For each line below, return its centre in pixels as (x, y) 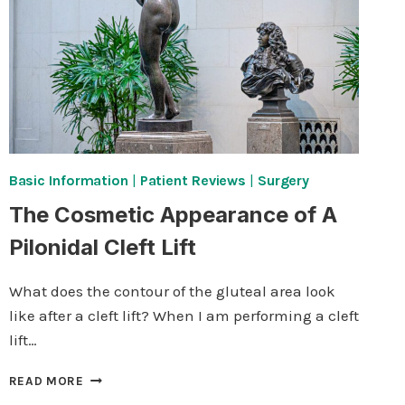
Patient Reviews (193, 181)
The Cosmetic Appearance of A (173, 215)
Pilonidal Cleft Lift (102, 248)
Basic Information (68, 181)
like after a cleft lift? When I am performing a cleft (184, 316)
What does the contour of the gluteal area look (172, 292)
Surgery (283, 181)
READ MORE (46, 381)
